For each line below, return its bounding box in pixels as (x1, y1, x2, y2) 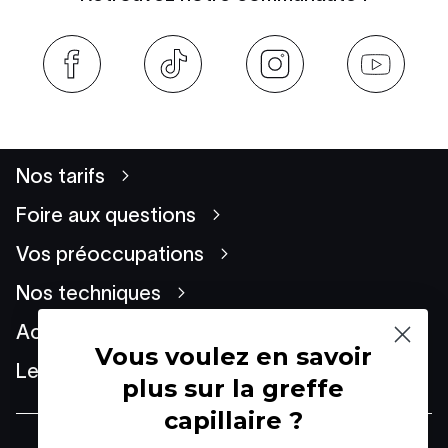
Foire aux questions (16, 203, 196, 226)
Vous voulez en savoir (94, 342, 372, 371)
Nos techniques (16, 281, 161, 304)
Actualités (16, 320, 110, 343)
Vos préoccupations (16, 242, 204, 265)
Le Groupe (16, 359, 115, 382)
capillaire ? (163, 406, 303, 435)
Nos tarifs (16, 164, 105, 187)
